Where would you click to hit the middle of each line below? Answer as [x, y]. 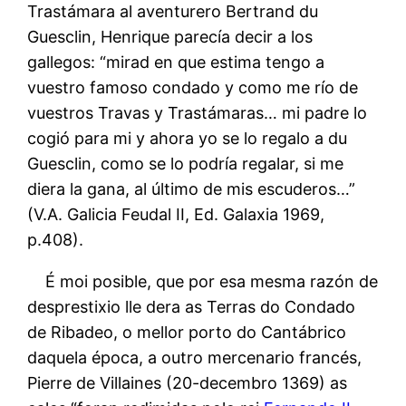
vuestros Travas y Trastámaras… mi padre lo [198, 112]
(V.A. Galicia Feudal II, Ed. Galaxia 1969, [176, 214]
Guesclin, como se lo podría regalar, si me [186, 163]
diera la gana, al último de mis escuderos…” [192, 188]
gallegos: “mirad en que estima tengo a [176, 62]
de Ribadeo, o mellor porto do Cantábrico [187, 332]
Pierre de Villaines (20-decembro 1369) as [188, 382]
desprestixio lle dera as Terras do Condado [192, 306]
